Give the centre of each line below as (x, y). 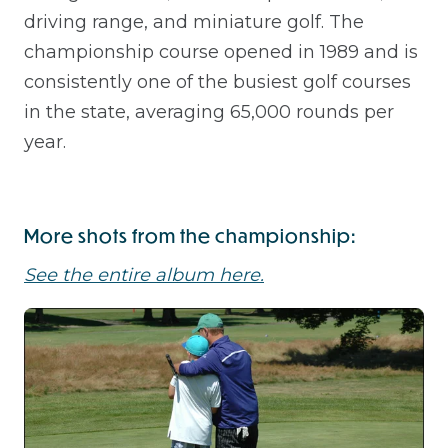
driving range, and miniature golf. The (194, 21)
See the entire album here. (144, 274)
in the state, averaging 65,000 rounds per (209, 111)
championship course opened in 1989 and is (221, 51)
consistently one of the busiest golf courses (217, 81)
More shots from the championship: (190, 235)
